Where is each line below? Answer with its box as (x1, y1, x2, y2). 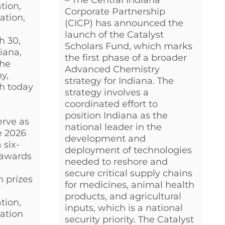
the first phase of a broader (65, 52, 187, 64)
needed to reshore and (65, 156, 168, 168)
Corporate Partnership (65, 6, 165, 18)
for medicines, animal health (65, 179, 194, 191)
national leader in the (65, 122, 162, 133)
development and (65, 133, 146, 145)
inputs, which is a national (65, 202, 183, 214)
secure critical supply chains (65, 168, 192, 179)
